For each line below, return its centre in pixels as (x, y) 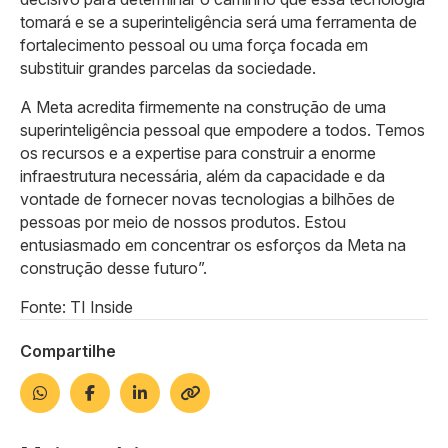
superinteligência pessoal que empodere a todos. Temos (222, 129)
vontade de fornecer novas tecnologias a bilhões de (207, 198)
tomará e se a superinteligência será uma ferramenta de (218, 21)
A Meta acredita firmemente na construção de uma (203, 106)
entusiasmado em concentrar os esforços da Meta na (213, 244)
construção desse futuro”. (113, 267)
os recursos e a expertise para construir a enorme (198, 152)
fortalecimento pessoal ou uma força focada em (194, 44)
